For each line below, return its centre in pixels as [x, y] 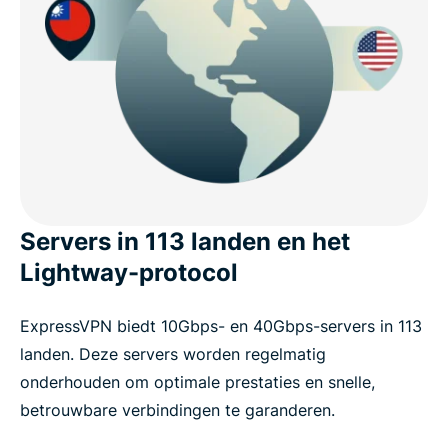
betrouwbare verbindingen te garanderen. [177, 409]
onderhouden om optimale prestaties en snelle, [197, 381]
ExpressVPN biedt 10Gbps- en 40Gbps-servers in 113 [221, 325]
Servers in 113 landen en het [185, 241]
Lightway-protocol [129, 272]
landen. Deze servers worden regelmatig [173, 353]
